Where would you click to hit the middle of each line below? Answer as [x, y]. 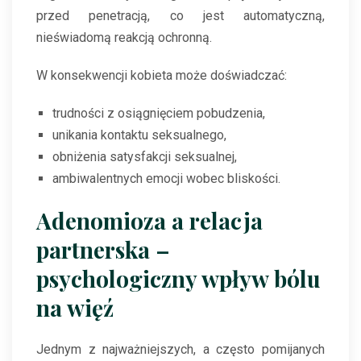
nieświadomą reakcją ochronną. [124, 38]
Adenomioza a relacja [149, 221]
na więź [75, 308]
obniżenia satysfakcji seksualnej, [145, 157]
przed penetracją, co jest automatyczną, [180, 16]
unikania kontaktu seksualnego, [139, 135]
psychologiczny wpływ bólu [178, 279]
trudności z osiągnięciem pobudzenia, [159, 114]
